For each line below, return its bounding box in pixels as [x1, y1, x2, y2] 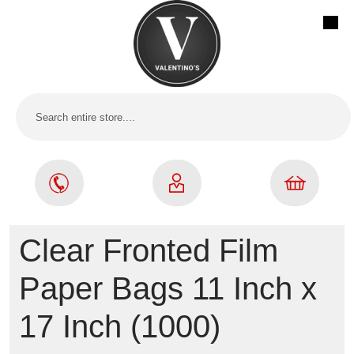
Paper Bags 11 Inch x [19, 271, 317, 306]
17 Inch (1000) [19, 309, 220, 344]
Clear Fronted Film [19, 233, 278, 268]
